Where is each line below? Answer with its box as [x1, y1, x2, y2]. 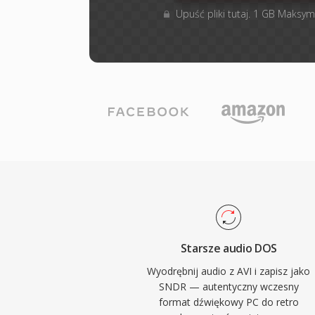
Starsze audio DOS [180, 240, 278, 256]
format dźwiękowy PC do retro [158, 295, 299, 309]
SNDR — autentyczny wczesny [158, 280, 299, 293]
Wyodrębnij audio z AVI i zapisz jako [147, 264, 311, 278]
